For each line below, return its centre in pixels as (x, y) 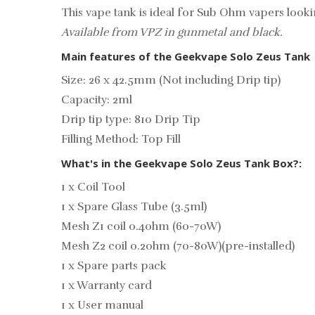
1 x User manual (102, 305)
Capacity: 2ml (97, 100)
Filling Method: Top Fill (121, 139)
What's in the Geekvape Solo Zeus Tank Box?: (181, 163)
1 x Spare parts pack (114, 266)
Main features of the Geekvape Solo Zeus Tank (186, 56)
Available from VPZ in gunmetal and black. (172, 32)
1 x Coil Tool (93, 187)
